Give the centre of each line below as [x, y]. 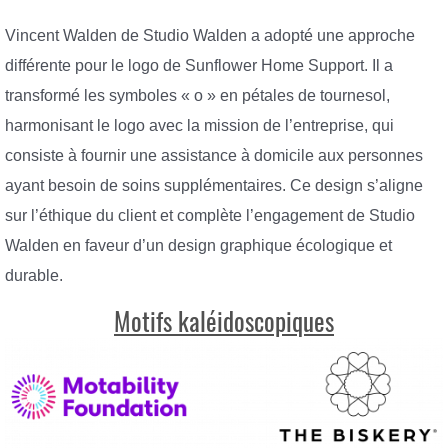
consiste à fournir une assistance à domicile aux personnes [214, 155]
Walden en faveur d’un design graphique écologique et [198, 245]
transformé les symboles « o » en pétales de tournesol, [197, 95]
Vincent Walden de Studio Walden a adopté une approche [210, 35]
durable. [34, 275]
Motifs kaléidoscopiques [224, 322]
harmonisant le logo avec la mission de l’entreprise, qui [199, 125]
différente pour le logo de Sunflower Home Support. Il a [199, 65]
